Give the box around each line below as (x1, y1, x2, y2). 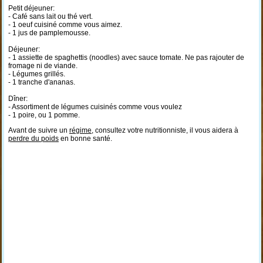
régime (69, 126, 92, 134)
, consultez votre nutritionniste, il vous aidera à (91, 126, 238, 134)
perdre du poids (8, 134, 59, 143)
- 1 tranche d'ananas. (8, 78, 75, 86)
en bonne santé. (58, 134, 112, 143)
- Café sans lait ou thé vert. (8, 12, 93, 21)
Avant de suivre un (8, 126, 69, 134)
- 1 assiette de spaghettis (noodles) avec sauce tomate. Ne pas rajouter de (8, 53, 244, 62)
